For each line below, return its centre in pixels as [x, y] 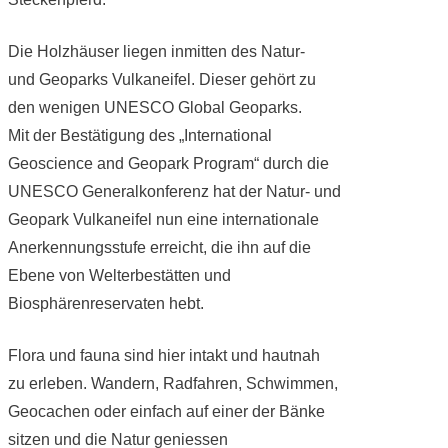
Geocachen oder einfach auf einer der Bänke [166, 411]
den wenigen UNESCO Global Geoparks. [154, 107]
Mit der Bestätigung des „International [139, 135]
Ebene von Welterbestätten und [119, 275]
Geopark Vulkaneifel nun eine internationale [163, 219]
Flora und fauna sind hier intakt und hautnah [163, 355]
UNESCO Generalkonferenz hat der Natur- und [174, 191]
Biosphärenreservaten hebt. [105, 303]
